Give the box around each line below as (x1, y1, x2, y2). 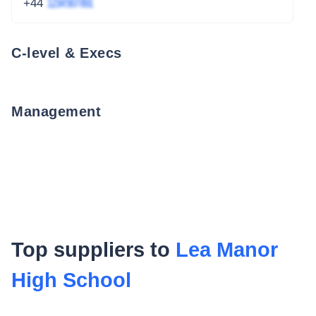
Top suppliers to (11, 238, 176, 261)
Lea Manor (176, 238, 278, 261)
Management (11, 103, 101, 119)
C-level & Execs (11, 44, 122, 61)
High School (11, 268, 131, 291)
